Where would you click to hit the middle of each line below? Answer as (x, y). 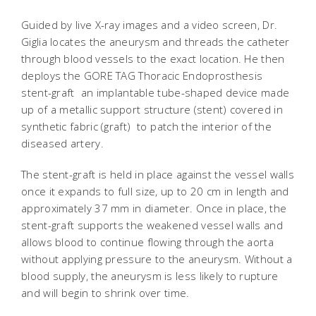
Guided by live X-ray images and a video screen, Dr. (150, 25)
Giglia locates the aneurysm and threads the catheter (156, 42)
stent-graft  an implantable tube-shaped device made (156, 92)
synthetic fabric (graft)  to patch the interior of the (147, 126)
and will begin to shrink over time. (105, 293)
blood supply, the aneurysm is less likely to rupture (150, 276)
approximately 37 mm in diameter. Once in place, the (154, 208)
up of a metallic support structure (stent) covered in (152, 109)
